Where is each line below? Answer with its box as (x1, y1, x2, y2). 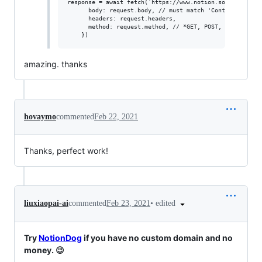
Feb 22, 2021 (94, 112, 138, 121)
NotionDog (39, 232, 82, 243)
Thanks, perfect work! (24, 146, 108, 156)
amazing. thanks (24, 59, 87, 69)
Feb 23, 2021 (106, 199, 150, 208)
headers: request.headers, (67, 15, 176, 22)
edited (156, 199, 178, 208)
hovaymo (24, 112, 56, 121)
